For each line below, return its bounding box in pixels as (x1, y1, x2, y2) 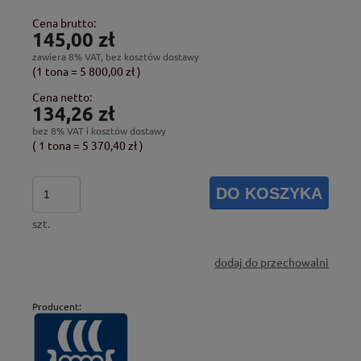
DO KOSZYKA (216, 184, 323, 202)
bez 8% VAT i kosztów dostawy (32, 123, 166, 137)
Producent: (32, 299, 81, 313)
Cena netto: (32, 89, 92, 104)
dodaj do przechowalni (214, 254, 329, 269)
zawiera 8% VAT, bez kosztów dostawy (32, 49, 199, 63)
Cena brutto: (32, 15, 96, 30)
